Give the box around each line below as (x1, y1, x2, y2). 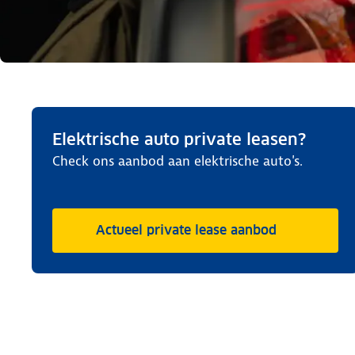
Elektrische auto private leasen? (52, 129, 306, 150)
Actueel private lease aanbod (95, 222, 277, 239)
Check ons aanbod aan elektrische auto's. (52, 152, 303, 170)
